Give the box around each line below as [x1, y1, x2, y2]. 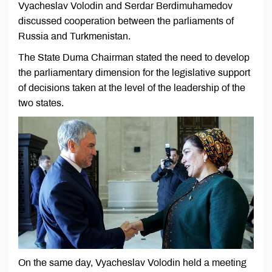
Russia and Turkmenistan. [18, 31, 131, 42]
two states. [18, 98, 64, 109]
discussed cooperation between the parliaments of [18, 16, 234, 27]
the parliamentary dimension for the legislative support [18, 67, 250, 78]
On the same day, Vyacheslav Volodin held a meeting [18, 257, 246, 268]
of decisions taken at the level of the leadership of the [18, 83, 245, 93]
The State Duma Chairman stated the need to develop [18, 52, 250, 63]
